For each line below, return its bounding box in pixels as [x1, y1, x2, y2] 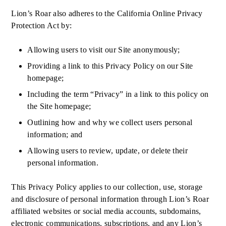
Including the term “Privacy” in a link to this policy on [27, 90, 209, 98]
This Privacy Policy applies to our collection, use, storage [11, 183, 203, 191]
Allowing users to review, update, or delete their [27, 146, 188, 155]
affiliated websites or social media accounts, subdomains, [11, 207, 201, 215]
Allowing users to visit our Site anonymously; [27, 45, 183, 54]
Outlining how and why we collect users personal [27, 118, 193, 127]
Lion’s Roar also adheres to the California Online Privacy [11, 9, 203, 18]
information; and [27, 130, 83, 139]
